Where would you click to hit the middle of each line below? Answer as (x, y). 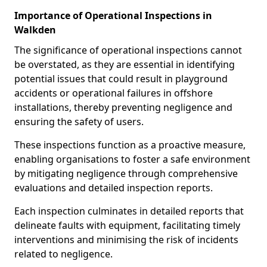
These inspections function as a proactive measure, (130, 145)
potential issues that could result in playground (121, 79)
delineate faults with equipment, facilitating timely (127, 225)
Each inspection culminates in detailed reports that (129, 211)
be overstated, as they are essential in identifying (125, 64)
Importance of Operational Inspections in (113, 15)
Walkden (35, 30)
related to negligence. (63, 254)
